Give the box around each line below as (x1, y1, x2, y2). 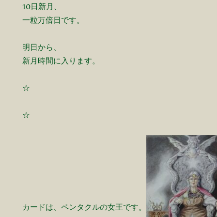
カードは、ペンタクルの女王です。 (22, 202, 147, 212)
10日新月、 (22, 1, 62, 12)
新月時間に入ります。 (22, 56, 100, 66)
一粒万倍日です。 (22, 15, 85, 25)
